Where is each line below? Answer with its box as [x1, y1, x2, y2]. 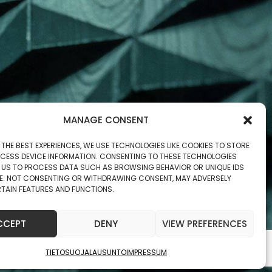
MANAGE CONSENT [63, 114, 149, 126]
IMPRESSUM [126, 247, 167, 257]
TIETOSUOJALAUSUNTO [45, 247, 126, 257]
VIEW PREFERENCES [161, 217, 247, 230]
